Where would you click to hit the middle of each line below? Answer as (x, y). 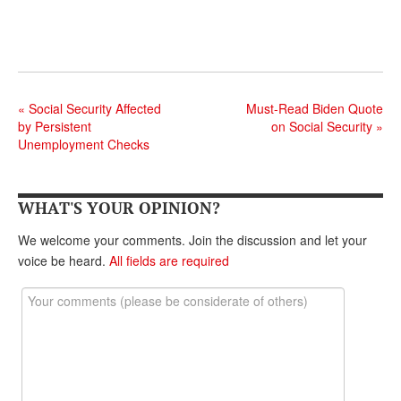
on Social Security (324, 127)
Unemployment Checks (84, 145)
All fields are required (169, 261)
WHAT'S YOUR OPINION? (119, 208)
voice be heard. (64, 261)
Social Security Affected (93, 109)
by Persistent (55, 127)
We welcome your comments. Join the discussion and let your (192, 240)
